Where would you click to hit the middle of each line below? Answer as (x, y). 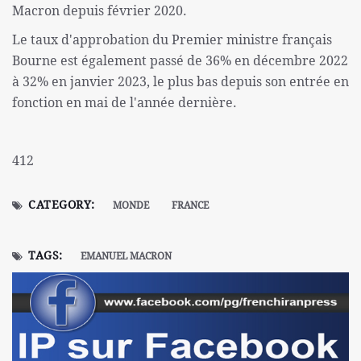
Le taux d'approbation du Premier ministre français (172, 40)
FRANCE (191, 205)
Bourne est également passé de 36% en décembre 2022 (180, 61)
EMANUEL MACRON (126, 256)
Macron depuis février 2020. (100, 11)
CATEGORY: (62, 205)
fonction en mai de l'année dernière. (124, 103)
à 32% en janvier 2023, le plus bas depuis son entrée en (180, 82)
